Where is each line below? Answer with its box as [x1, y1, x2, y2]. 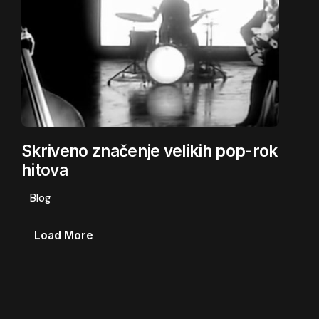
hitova [21, 160, 68, 180]
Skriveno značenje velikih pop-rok [21, 141, 278, 161]
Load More [34, 229, 94, 243]
